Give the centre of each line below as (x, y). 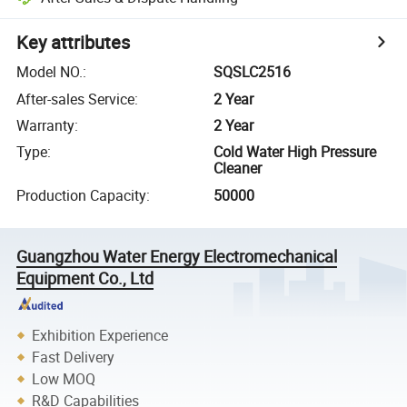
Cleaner (238, 169)
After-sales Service (76, 99)
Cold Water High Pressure (295, 152)
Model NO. (50, 72)
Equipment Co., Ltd (85, 278)
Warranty (46, 125)
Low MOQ (64, 378)
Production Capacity (82, 195)
